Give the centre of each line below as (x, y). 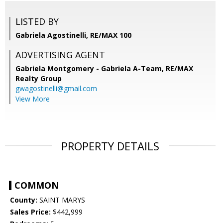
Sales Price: (30, 212)
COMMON (37, 185)
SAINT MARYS (61, 200)
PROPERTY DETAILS (110, 146)
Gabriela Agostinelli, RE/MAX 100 (73, 35)
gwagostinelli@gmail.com (56, 89)
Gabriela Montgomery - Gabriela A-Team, (91, 69)
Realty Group (39, 79)
